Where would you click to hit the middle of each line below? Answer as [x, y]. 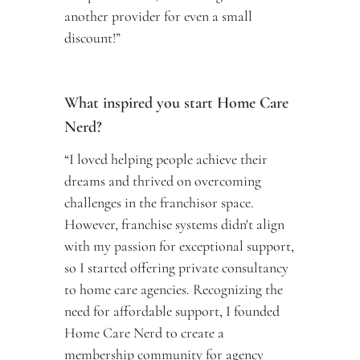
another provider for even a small [158, 16]
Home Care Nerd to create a [144, 333]
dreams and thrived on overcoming [163, 181]
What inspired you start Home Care [176, 103]
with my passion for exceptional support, [179, 246]
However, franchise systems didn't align [174, 224]
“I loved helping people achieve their [166, 159]
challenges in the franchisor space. [159, 202]
